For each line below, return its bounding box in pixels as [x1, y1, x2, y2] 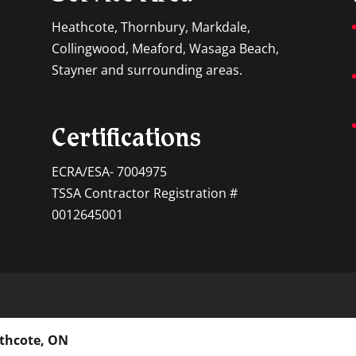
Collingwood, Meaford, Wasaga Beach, [51, 39, 279, 57]
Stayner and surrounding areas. [51, 60, 242, 79]
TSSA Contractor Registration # [51, 184, 238, 202]
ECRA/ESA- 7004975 [51, 162, 167, 180]
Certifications [51, 127, 201, 153]
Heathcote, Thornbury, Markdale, [51, 17, 250, 36]
